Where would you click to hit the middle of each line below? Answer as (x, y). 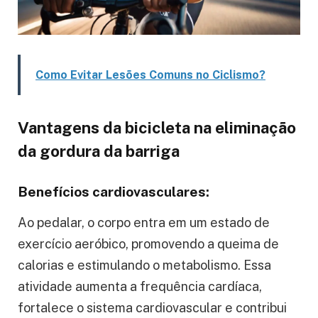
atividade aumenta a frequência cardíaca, (140, 286)
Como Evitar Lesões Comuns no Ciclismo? (150, 75)
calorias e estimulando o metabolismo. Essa (144, 265)
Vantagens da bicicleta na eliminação (157, 128)
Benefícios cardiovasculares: (114, 192)
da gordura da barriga (99, 152)
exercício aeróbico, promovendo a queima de (148, 243)
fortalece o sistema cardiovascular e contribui (152, 307)
